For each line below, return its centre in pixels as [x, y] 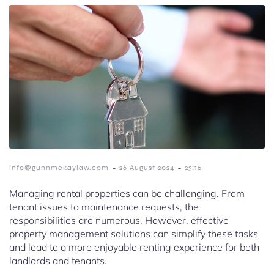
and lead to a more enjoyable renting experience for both [134, 247]
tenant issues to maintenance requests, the [104, 207]
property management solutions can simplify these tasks [134, 234]
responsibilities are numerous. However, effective [119, 220]
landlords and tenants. [58, 261]
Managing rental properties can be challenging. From [127, 194]
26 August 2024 [147, 168]
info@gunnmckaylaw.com [59, 168]
